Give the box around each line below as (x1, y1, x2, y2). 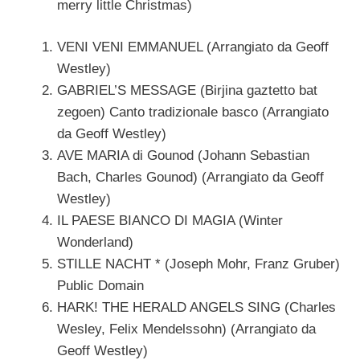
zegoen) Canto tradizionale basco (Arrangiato (57, 104, 329, 121)
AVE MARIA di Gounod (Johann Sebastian (57, 148, 309, 164)
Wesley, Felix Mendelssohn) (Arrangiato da (57, 321, 316, 337)
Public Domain (57, 278, 144, 294)
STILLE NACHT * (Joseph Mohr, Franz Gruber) (57, 256, 340, 272)
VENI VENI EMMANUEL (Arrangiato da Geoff (57, 39, 329, 55)
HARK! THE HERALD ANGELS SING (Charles (57, 300, 336, 316)
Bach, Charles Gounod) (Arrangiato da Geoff (57, 170, 324, 186)
